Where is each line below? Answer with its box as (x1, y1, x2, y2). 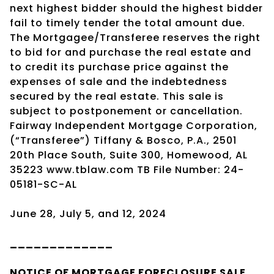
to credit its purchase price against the (10, 59, 229, 74)
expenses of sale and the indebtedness (10, 74, 228, 89)
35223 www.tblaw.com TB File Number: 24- (10, 162, 244, 177)
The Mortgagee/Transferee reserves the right (10, 30, 261, 45)
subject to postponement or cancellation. (10, 103, 243, 118)
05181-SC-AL (10, 177, 77, 191)
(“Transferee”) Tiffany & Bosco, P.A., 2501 (10, 133, 237, 147)
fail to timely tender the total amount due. (10, 15, 245, 30)
